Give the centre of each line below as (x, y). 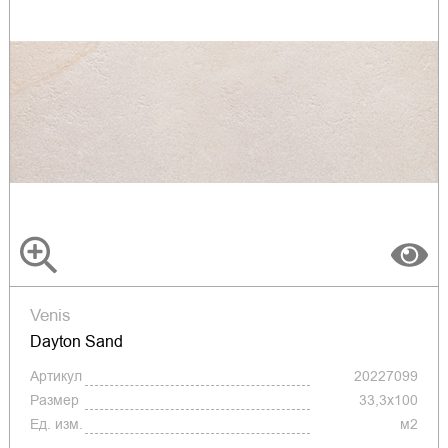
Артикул (55, 376)
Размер (54, 400)
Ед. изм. (56, 424)
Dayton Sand (76, 342)
